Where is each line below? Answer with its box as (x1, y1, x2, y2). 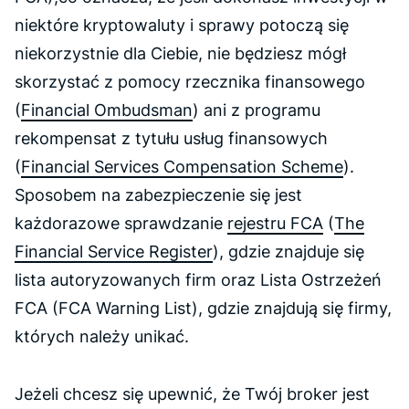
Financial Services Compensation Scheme (21, 157, 343, 176)
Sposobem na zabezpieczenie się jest (15, 185, 302, 204)
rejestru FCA (227, 214, 323, 233)
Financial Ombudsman (21, 100, 193, 120)
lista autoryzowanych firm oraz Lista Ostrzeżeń (15, 270, 382, 289)
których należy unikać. (15, 327, 189, 346)
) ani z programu (193, 100, 320, 120)
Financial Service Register (15, 242, 213, 261)
